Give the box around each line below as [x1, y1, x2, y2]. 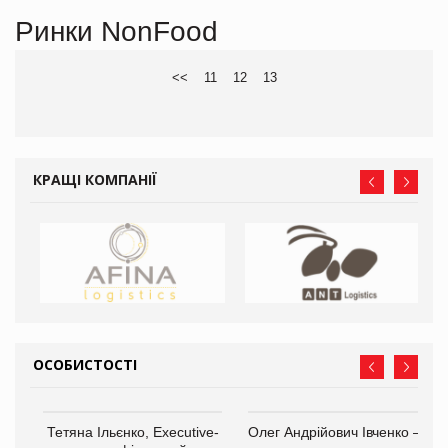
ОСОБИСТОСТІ [33, 354, 137, 374]
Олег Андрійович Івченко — [248, 423, 427, 440]
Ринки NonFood [15, 15, 218, 47]
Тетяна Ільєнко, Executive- [46, 423, 219, 440]
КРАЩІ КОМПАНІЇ [33, 169, 157, 189]
